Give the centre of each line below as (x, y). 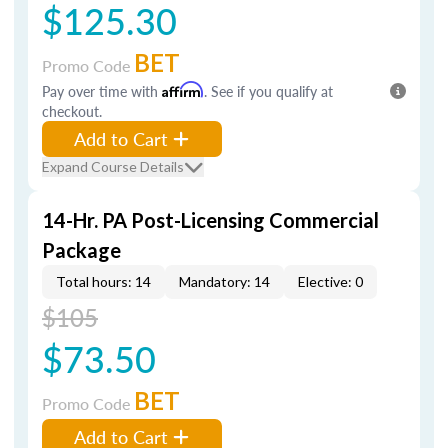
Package (81, 250)
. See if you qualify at (268, 91)
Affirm (183, 89)
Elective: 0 (330, 281)
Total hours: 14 (103, 281)
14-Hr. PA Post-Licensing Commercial (210, 220)
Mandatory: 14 (224, 281)
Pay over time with (102, 91)
